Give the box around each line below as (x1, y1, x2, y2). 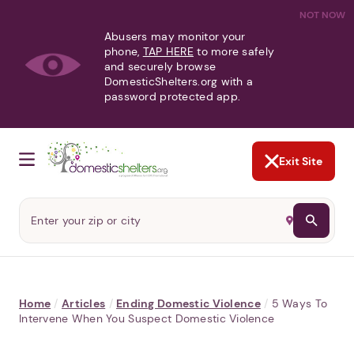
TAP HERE (142, 44, 194, 58)
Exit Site (279, 154, 322, 169)
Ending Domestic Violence (116, 296, 261, 311)
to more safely (193, 44, 275, 58)
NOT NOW (299, 9, 345, 21)
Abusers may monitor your (104, 29, 246, 43)
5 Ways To (271, 296, 328, 311)
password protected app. (104, 89, 241, 104)
